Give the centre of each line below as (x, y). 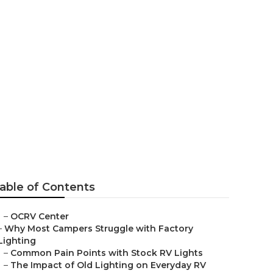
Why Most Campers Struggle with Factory (99, 229)
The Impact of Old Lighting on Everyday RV (108, 265)
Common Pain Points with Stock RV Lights (107, 253)
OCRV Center (40, 216)
